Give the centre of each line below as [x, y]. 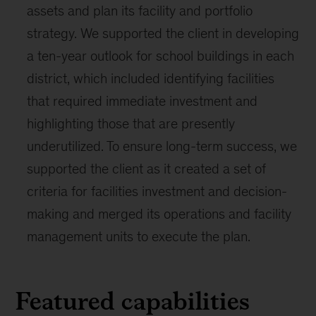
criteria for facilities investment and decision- [157, 191]
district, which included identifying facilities [151, 78]
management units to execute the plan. [139, 236]
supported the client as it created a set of [147, 169]
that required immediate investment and [142, 101]
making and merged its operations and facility [159, 214]
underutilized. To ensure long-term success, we [162, 146]
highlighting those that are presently [131, 123]
